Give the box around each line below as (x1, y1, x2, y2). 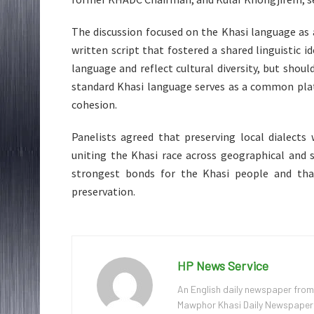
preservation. (71, 184, 135, 198)
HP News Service (177, 257, 268, 273)
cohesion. (71, 97, 117, 111)
